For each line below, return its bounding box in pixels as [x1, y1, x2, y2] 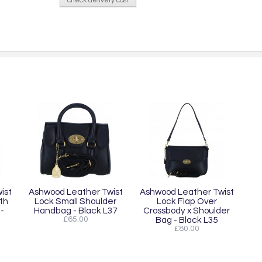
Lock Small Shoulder [35, 196, 116, 206]
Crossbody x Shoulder [143, 206, 230, 216]
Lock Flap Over [156, 196, 217, 206]
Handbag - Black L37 [34, 206, 117, 216]
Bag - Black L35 [156, 215, 218, 225]
